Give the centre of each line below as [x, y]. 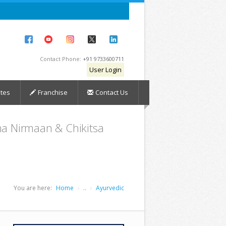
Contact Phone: [61, 59]
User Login [105, 70]
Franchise [53, 92]
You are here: [33, 188]
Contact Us [112, 92]
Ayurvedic [110, 188]
